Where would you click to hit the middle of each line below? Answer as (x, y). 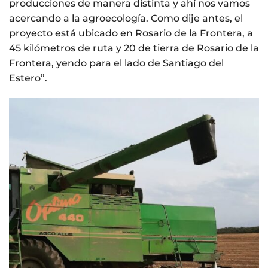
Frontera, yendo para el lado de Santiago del (116, 63)
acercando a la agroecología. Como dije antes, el (126, 18)
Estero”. (28, 78)
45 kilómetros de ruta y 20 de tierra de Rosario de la (134, 48)
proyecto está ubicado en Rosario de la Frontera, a (131, 33)
